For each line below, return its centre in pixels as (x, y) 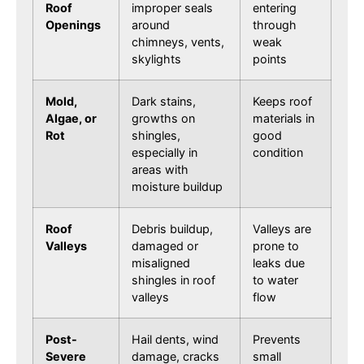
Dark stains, (164, 101)
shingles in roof (173, 279)
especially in (165, 152)
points (270, 58)
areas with (160, 169)
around (151, 24)
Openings (73, 24)
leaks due (279, 262)
